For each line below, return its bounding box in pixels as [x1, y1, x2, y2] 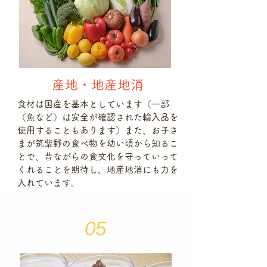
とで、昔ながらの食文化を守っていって [17, 152, 178, 161]
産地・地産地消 [51, 78, 144, 91]
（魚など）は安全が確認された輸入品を [17, 113, 178, 122]
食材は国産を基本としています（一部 [17, 100, 169, 108]
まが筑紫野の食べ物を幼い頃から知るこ [17, 139, 178, 148]
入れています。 [17, 178, 80, 187]
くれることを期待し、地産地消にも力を [17, 165, 178, 174]
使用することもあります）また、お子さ [17, 126, 178, 135]
